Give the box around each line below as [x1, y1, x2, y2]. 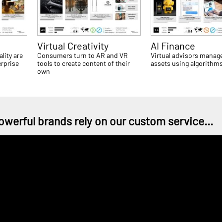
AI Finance [151, 39, 196, 52]
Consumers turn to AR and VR [37, 51, 128, 59]
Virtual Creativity [37, 39, 109, 52]
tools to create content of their [37, 58, 130, 67]
